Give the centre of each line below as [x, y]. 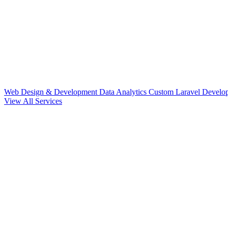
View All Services [33, 101]
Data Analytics [124, 92]
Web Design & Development [52, 92]
